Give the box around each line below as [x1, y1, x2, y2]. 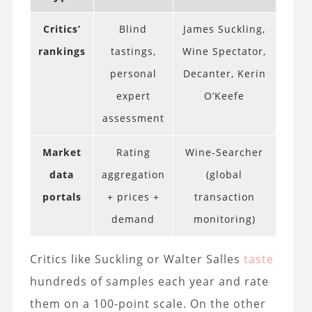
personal [109, 67, 157, 81]
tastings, [110, 45, 156, 58]
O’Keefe [204, 89, 245, 103]
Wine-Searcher [185, 146, 264, 159]
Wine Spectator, [182, 45, 267, 58]
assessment [102, 111, 164, 125]
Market [42, 146, 81, 159]
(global [206, 168, 243, 182]
